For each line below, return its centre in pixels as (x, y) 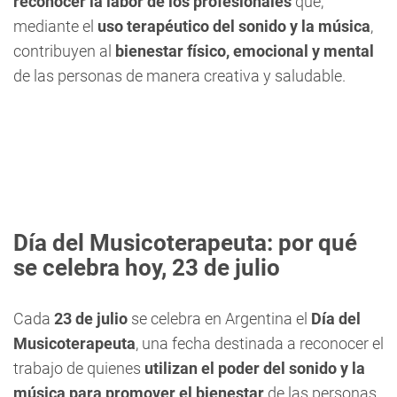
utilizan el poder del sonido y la (255, 368)
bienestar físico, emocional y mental (245, 51)
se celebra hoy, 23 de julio (147, 268)
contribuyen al (64, 51)
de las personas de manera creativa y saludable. (179, 76)
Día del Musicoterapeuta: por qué (185, 243)
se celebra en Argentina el (221, 319)
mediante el (54, 26)
